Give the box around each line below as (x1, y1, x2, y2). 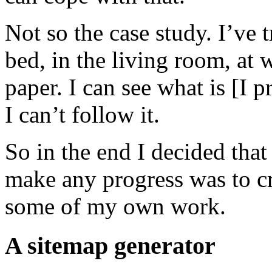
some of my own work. (5, 193, 226, 220)
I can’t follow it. (5, 101, 160, 128)
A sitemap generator (5, 232, 216, 260)
